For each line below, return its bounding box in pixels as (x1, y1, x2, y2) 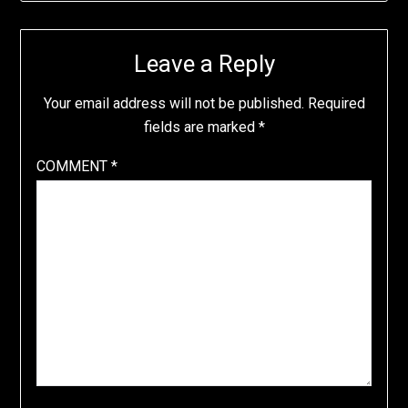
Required (307, 95, 365, 113)
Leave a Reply (133, 50, 275, 78)
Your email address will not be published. (43, 95, 304, 113)
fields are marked (143, 118, 259, 137)
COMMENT (36, 158, 111, 176)
